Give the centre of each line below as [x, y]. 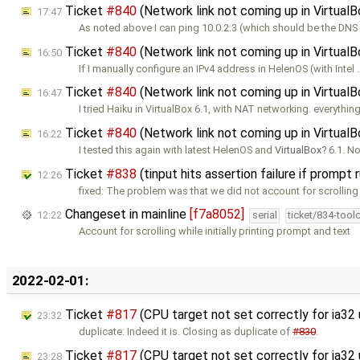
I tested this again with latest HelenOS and [177, 150]
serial [264, 215]
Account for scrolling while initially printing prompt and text [215, 231]
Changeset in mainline [126, 215]
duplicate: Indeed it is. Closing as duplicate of [186, 332]
